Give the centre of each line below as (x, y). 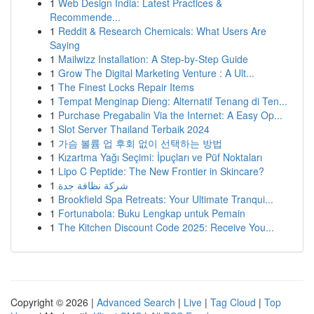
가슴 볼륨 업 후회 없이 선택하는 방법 (140, 143)
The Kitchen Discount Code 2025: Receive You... (166, 227)
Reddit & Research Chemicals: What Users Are (162, 31)
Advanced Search (136, 302)
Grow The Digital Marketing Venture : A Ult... (156, 73)
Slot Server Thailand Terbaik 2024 (134, 129)
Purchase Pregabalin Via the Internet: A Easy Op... (170, 115)
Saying (65, 45)
